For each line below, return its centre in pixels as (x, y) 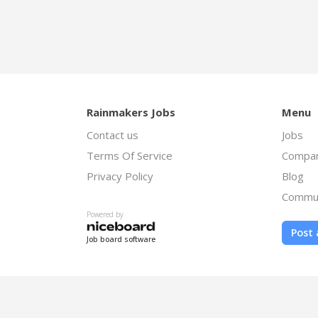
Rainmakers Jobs (131, 113)
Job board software (121, 239)
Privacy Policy (120, 176)
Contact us (113, 135)
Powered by (105, 215)
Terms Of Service (130, 156)
